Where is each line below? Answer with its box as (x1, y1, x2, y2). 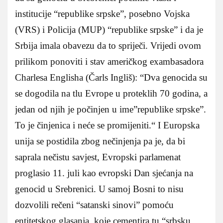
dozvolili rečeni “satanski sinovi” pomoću (15, 200, 174, 211)
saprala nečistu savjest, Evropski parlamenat (15, 152, 181, 163)
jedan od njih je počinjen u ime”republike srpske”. (15, 104, 206, 115)
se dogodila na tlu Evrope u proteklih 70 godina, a (15, 88, 208, 99)
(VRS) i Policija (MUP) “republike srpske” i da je (15, 24, 203, 35)
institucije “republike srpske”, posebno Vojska (15, 8, 190, 19)
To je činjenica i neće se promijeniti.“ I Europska (15, 120, 200, 131)
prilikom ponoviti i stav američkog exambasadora (15, 56, 204, 67)
